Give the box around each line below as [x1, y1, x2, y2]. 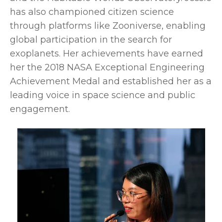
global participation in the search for [10, 34, 172, 45]
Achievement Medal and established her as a [10, 75, 212, 87]
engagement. [10, 103, 70, 114]
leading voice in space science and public [10, 89, 195, 101]
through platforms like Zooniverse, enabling [10, 20, 206, 31]
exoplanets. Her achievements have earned [10, 48, 203, 59]
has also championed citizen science [10, 6, 174, 17]
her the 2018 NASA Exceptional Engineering [10, 61, 205, 73]
